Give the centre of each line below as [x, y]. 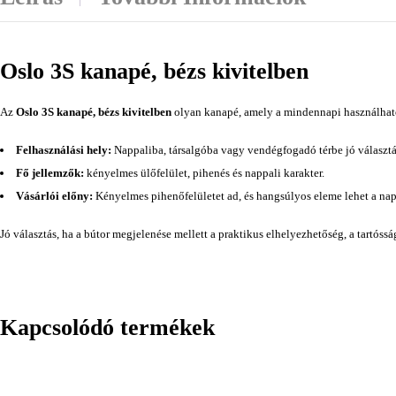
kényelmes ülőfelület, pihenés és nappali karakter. [204, 172]
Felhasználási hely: [64, 149]
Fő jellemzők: [50, 172]
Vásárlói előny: [54, 195]
